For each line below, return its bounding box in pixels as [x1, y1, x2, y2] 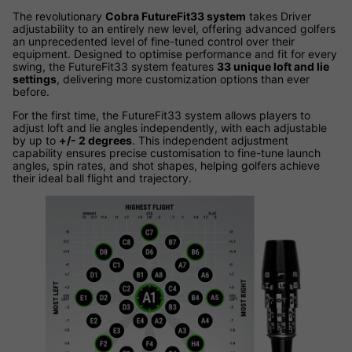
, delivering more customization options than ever [57, 72, 310, 86]
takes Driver [246, 9, 311, 24]
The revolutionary [13, 9, 105, 24]
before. [13, 85, 49, 99]
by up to [13, 134, 59, 148]
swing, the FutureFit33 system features [13, 60, 217, 74]
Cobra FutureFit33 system [105, 9, 246, 24]
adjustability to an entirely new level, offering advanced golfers [13, 22, 335, 36]
